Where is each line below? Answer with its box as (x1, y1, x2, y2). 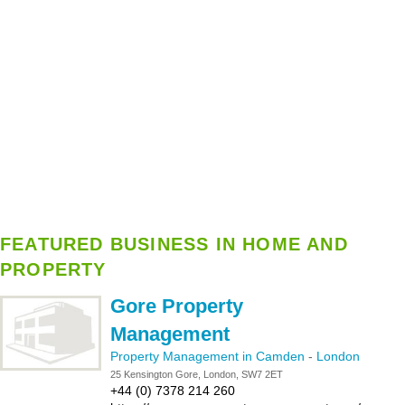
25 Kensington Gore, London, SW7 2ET (110, 369, 283, 380)
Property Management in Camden (110, 349, 308, 363)
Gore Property (110, 295, 243, 317)
